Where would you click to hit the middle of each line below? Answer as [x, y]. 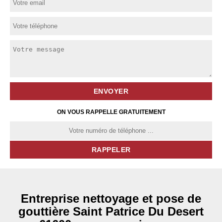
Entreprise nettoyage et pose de [111, 198]
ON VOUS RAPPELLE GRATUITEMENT [111, 112]
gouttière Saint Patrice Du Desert [111, 211]
